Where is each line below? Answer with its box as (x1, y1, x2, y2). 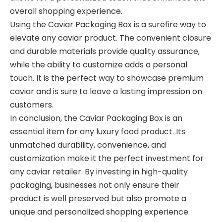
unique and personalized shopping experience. (10, 206, 190, 218)
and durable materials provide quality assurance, (10, 46, 200, 57)
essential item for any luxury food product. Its (10, 126, 185, 137)
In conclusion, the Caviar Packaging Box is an (10, 112, 182, 124)
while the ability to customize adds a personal (10, 59, 187, 70)
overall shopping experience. (10, 5, 122, 17)
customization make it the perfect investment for (10, 153, 204, 164)
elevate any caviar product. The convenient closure (10, 32, 211, 44)
